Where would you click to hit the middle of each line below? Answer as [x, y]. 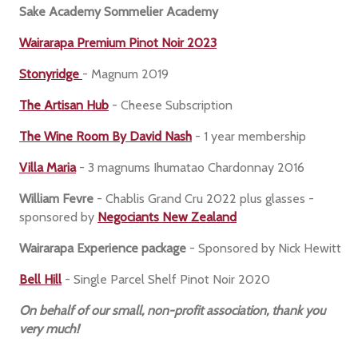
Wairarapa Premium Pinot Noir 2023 [118, 43]
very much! [50, 329]
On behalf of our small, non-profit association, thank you [173, 311]
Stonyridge [51, 74]
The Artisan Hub [64, 105]
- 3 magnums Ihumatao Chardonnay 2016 [194, 168]
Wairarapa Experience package [103, 249]
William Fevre [57, 199]
